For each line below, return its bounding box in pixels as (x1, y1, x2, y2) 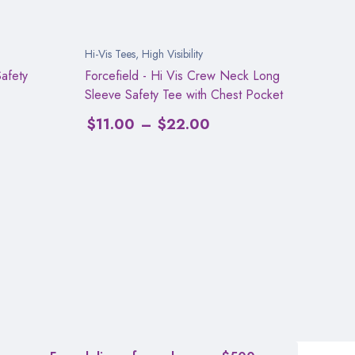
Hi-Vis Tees (85, 45, 136, 62)
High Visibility (142, 45, 203, 62)
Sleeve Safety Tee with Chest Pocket (85, 85, 283, 104)
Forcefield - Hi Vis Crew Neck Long (85, 66, 280, 85)
